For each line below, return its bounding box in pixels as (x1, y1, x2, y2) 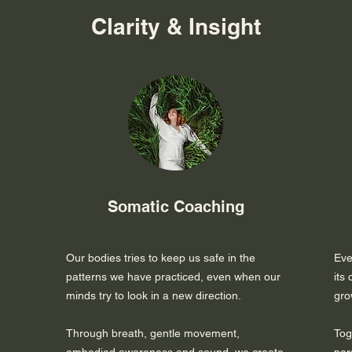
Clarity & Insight (91, 13, 261, 40)
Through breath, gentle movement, (66, 327, 240, 340)
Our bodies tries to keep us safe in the (66, 251, 255, 265)
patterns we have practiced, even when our (66, 270, 280, 284)
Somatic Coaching (108, 197, 244, 217)
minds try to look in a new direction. (66, 289, 241, 302)
